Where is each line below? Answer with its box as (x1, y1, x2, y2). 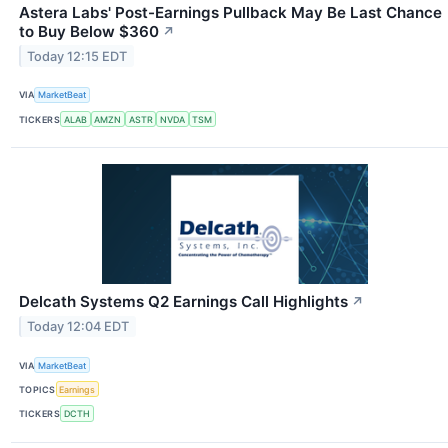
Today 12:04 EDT (27, 318, 130, 334)
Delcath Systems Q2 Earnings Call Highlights (19, 292, 348, 312)
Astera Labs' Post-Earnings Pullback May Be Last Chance (19, 2, 442, 22)
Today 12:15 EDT (27, 48, 128, 64)
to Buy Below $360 (19, 21, 159, 41)
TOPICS (19, 383, 56, 395)
